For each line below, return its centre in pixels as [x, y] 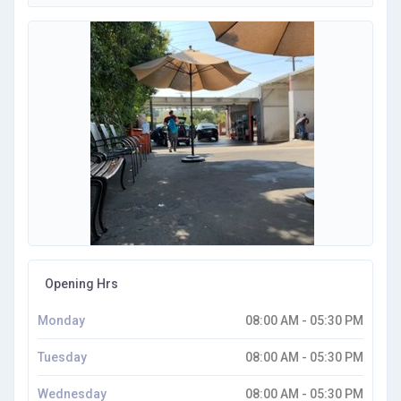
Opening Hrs [80, 284]
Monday [61, 320]
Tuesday [62, 357]
